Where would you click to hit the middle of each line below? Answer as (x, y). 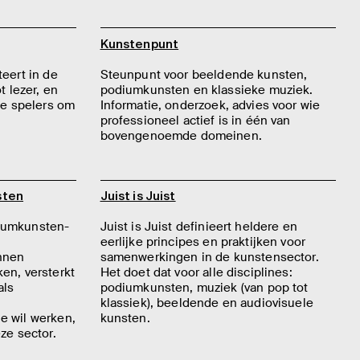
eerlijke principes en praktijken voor (203, 242)
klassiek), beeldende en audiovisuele (207, 303)
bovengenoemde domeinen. (181, 135)
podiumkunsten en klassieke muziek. (207, 90)
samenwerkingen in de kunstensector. (209, 258)
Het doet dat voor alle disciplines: (196, 273)
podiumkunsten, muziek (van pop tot (204, 288)
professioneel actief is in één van (195, 120)
